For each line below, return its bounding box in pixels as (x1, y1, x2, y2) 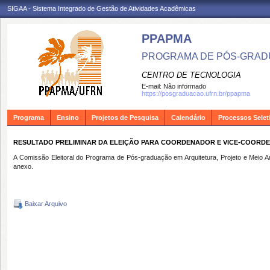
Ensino (57, 114, 79, 121)
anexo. (13, 163, 33, 170)
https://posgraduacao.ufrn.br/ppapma (142, 90, 250, 97)
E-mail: (142, 83, 163, 90)
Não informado (163, 83, 206, 90)
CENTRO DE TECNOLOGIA (142, 71, 241, 80)
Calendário (171, 114, 206, 121)
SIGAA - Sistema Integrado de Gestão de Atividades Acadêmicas (7, 5, 196, 12)
